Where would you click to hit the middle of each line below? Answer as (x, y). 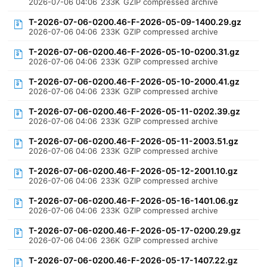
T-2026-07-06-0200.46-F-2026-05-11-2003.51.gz (134, 141)
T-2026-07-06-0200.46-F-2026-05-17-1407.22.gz (133, 260)
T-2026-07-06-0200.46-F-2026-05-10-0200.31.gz (134, 52)
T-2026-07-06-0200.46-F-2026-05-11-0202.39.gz (135, 111)
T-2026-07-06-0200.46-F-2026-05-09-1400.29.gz (135, 22)
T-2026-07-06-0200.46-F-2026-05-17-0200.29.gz (135, 230)
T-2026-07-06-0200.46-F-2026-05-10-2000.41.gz (134, 81)
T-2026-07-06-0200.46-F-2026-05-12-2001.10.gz (133, 171)
